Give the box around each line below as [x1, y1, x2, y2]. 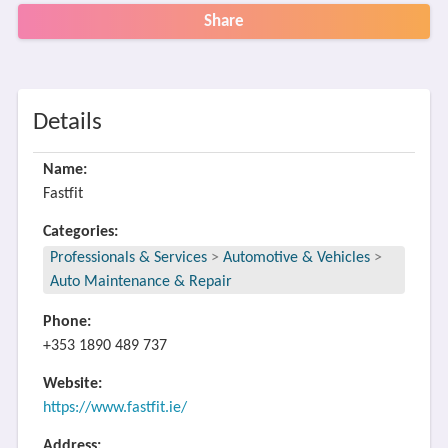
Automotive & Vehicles [222, 250, 370, 266]
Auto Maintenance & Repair [49, 274, 232, 290]
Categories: [42, 224, 118, 240]
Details [32, 110, 102, 135]
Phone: [42, 314, 91, 330]
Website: [42, 376, 102, 392]
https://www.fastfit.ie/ [42, 400, 187, 416]
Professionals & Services [49, 250, 207, 266]
